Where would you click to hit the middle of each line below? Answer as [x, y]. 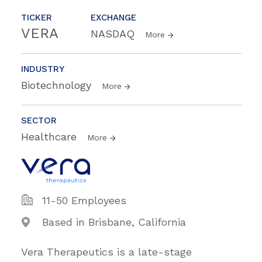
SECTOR [39, 120]
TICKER [37, 17]
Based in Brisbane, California [114, 222]
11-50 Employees [84, 200]
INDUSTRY [43, 69]
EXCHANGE [113, 17]
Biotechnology [58, 85]
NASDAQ [114, 33]
